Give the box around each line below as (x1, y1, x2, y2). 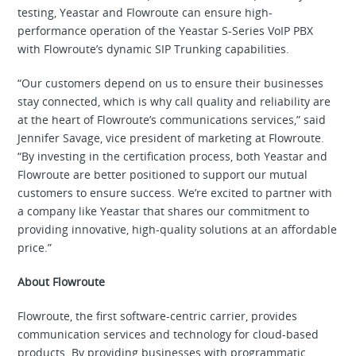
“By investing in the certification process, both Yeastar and (17, 148, 328, 164)
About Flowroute (17, 273, 106, 289)
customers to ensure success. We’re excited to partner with (17, 184, 333, 200)
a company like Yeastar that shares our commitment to (17, 203, 310, 219)
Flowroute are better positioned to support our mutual (17, 166, 308, 182)
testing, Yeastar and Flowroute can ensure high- (17, 4, 273, 20)
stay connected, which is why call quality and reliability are (17, 93, 331, 109)
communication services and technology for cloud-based (17, 326, 319, 342)
